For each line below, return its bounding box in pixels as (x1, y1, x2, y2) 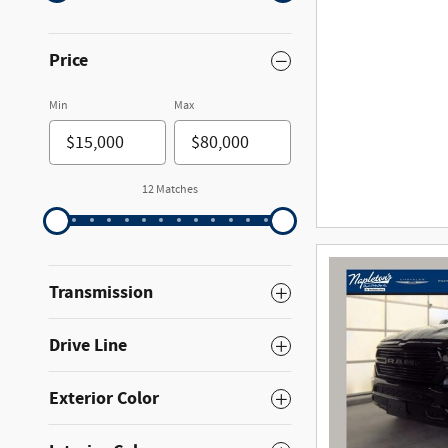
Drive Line (49, 333, 127, 358)
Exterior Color (49, 386, 159, 411)
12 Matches (142, 181, 198, 198)
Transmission (49, 280, 153, 305)
